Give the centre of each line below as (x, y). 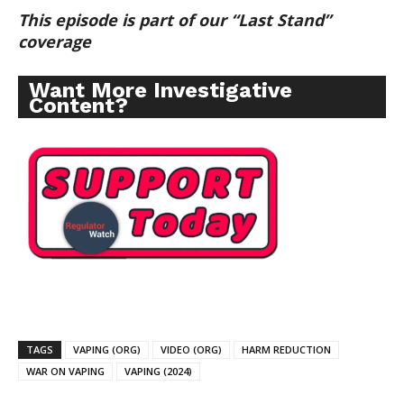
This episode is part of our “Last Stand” (174, 20)
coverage (55, 42)
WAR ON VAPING (65, 372)
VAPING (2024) (158, 372)
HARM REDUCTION (286, 350)
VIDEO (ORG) (191, 350)
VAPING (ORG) (107, 350)
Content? (78, 106)
